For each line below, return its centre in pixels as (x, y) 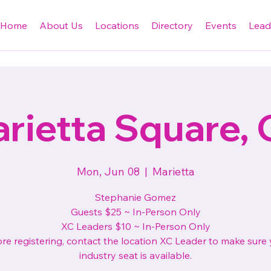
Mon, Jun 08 (108, 171)
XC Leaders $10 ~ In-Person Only (135, 226)
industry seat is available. (135, 255)
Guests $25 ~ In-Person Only (135, 212)
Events (220, 26)
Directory (172, 26)
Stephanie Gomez (135, 197)
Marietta (173, 171)
